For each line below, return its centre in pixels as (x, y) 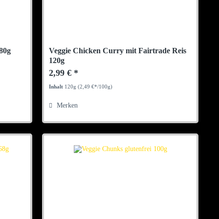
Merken (67, 106)
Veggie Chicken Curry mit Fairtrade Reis (118, 51)
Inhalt (57, 87)
